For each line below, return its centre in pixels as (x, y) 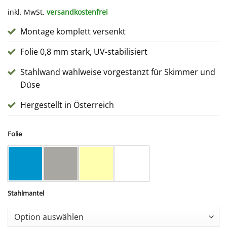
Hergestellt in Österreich (67, 105)
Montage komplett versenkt (73, 31)
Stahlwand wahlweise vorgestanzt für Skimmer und (118, 72)
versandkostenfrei (77, 12)
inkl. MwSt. (26, 12)
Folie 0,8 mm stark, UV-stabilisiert (84, 51)
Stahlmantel (26, 193)
